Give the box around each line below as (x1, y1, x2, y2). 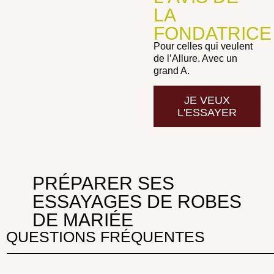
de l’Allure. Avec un (153, 53, 237, 64)
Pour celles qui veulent (153, 40, 253, 51)
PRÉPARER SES (32, 172, 174, 193)
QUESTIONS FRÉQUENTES (6, 228, 205, 245)
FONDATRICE (153, 23, 272, 43)
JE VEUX (184, 94, 231, 106)
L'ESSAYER (177, 106, 237, 119)
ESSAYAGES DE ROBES (32, 191, 242, 212)
